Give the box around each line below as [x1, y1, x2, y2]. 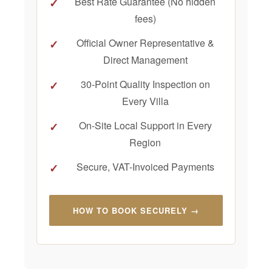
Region [129, 135, 161, 150]
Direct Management [103, 53, 188, 67]
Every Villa [121, 94, 169, 109]
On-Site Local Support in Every [78, 118, 212, 133]
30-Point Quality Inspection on [80, 77, 210, 92]
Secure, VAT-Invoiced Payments [76, 160, 214, 174]
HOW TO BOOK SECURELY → [73, 205, 199, 217]
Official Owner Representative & [76, 36, 214, 50]
